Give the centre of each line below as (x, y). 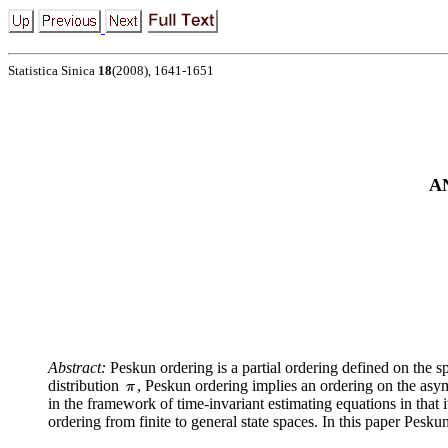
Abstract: (77, 367)
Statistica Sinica (53, 70)
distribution (85, 385)
